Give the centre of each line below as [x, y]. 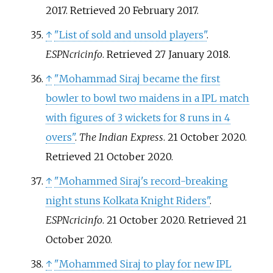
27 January [179, 55]
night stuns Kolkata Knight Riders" [127, 201]
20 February [146, 11]
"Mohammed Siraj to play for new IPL [143, 264]
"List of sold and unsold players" [130, 35]
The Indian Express [121, 137]
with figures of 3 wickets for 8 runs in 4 [138, 118]
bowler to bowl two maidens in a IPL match [147, 98]
